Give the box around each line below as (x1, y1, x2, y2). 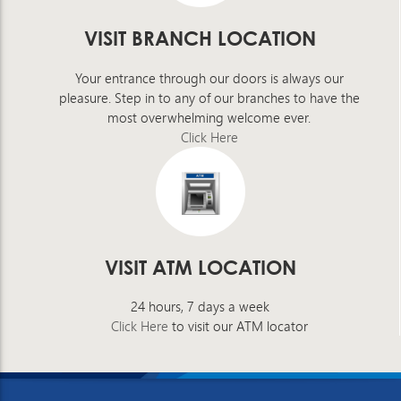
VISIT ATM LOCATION (104, 256, 296, 280)
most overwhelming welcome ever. (107, 107, 311, 128)
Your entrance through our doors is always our (74, 68, 344, 89)
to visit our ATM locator (167, 316, 308, 337)
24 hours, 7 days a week (131, 296, 269, 317)
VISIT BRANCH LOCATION (84, 27, 316, 51)
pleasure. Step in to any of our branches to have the (58, 88, 360, 108)
